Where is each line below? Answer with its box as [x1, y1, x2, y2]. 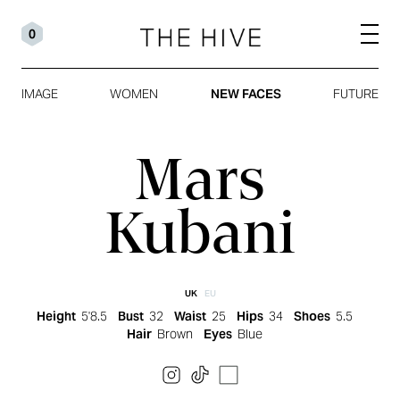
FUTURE [332, 86, 379, 102]
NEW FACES [210, 86, 281, 102]
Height [37, 308, 76, 324]
